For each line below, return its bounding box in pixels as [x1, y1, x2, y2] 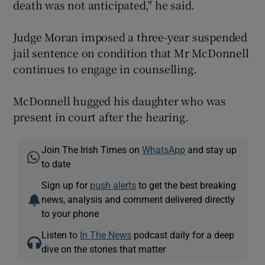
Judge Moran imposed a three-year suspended [13, 29, 248, 44]
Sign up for [41, 180, 91, 190]
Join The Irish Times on [41, 145, 143, 154]
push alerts [90, 180, 137, 190]
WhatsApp [142, 145, 186, 154]
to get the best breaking [136, 180, 237, 190]
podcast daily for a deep [131, 230, 235, 240]
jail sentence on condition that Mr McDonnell [13, 45, 249, 60]
